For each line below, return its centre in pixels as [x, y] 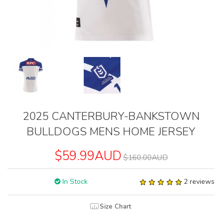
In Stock [74, 182]
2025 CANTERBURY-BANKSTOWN [111, 116]
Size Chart [115, 207]
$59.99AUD [88, 156]
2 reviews [199, 182]
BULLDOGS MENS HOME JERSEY [111, 132]
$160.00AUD [145, 158]
